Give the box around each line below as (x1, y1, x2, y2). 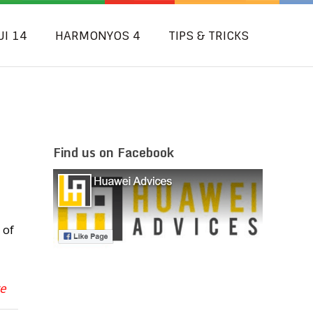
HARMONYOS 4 (55, 28, 140, 43)
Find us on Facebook (53, 141, 174, 163)
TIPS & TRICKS (168, 28, 249, 43)
